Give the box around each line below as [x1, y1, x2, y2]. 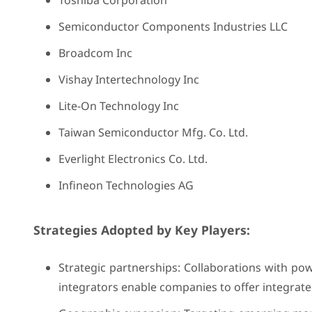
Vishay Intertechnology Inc [58, 72, 199, 87]
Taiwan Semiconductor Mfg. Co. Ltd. [58, 125, 248, 140]
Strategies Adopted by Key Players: [33, 221, 250, 238]
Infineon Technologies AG [58, 178, 194, 193]
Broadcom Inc [58, 45, 132, 61]
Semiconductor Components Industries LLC [58, 19, 288, 34]
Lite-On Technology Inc [58, 98, 179, 114]
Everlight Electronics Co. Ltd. [58, 151, 208, 166]
